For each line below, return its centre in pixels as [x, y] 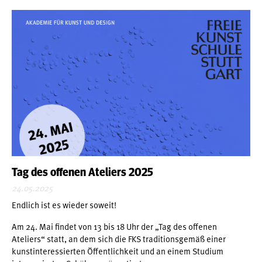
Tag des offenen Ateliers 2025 [82, 172]
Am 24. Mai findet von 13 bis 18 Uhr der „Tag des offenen [114, 226]
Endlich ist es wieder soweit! [64, 204]
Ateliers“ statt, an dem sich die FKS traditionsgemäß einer [119, 238]
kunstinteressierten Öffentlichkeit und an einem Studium [118, 251]
